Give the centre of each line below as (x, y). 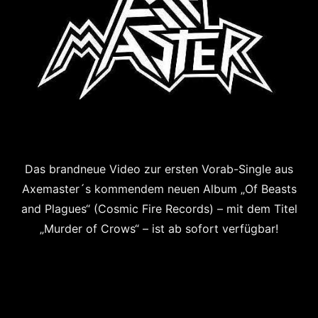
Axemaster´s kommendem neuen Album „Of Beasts (159, 189)
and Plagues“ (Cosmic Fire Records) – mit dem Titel (159, 209)
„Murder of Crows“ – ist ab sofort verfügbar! (159, 229)
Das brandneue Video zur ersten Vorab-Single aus (159, 169)
